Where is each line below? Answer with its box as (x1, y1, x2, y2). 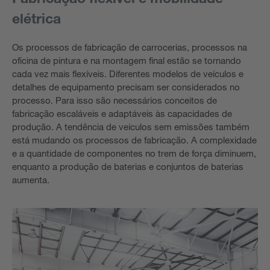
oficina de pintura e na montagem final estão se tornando (12, 55, 241, 66)
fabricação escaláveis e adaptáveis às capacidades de (12, 108, 232, 119)
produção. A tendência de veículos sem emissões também (12, 121, 250, 132)
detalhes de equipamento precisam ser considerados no (12, 81, 240, 92)
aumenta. (12, 174, 49, 185)
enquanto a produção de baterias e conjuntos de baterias (12, 161, 243, 172)
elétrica (12, 10, 61, 27)
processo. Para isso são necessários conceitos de (12, 95, 217, 105)
